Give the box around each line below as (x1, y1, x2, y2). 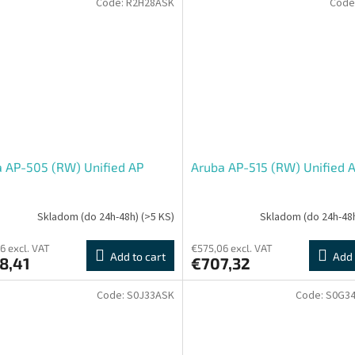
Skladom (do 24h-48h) (36, 208, 141, 225)
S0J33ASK (126, 288, 174, 304)
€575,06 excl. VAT (190, 242, 273, 255)
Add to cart (109, 250, 166, 264)
